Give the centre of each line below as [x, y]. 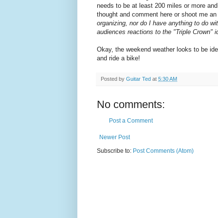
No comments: [131, 105]
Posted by [113, 79]
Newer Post [115, 137]
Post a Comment [131, 121]
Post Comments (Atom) [163, 151]
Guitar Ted [138, 79]
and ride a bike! [118, 58]
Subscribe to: [115, 151]
